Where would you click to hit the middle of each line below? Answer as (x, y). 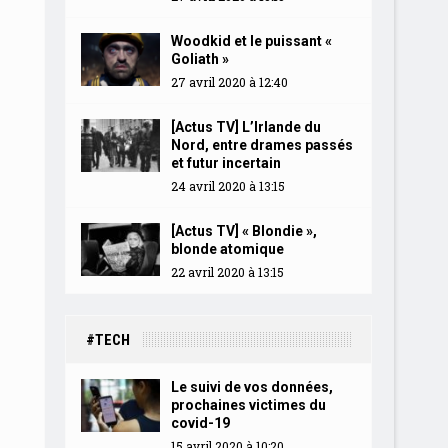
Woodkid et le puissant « (251, 41)
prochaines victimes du (248, 405)
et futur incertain (225, 163)
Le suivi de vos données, (251, 387)
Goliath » (199, 59)
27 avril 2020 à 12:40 (229, 82)
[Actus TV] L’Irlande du (245, 127)
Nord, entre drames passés (261, 145)
